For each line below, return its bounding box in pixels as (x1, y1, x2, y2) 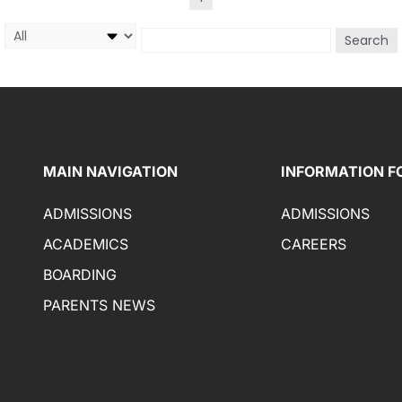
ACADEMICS (43, 235, 129, 254)
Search (345, 31, 389, 50)
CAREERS (280, 235, 346, 254)
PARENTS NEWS (43, 296, 156, 315)
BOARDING (43, 266, 118, 284)
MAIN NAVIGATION (43, 162, 179, 181)
